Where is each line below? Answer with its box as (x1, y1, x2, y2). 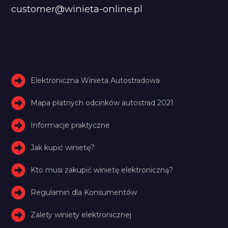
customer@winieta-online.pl (11, 3, 143, 15)
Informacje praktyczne (31, 120, 110, 130)
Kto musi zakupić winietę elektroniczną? (31, 165, 174, 175)
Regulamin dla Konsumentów (31, 187, 137, 197)
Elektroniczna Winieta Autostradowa (31, 75, 160, 85)
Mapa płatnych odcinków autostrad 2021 (31, 98, 174, 107)
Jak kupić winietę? (31, 142, 95, 152)
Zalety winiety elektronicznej (31, 210, 132, 219)
